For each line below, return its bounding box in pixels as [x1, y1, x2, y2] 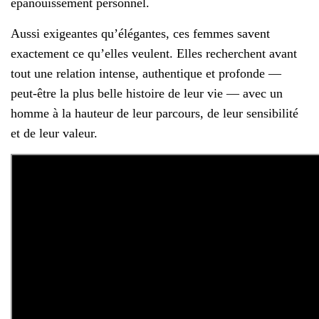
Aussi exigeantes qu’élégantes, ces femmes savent [11, 26, 270, 41]
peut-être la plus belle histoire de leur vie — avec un [11, 86, 283, 101]
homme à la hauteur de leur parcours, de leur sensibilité [11, 106, 298, 121]
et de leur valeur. [11, 126, 98, 141]
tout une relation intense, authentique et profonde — [11, 66, 281, 81]
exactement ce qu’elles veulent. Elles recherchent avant [11, 46, 297, 61]
